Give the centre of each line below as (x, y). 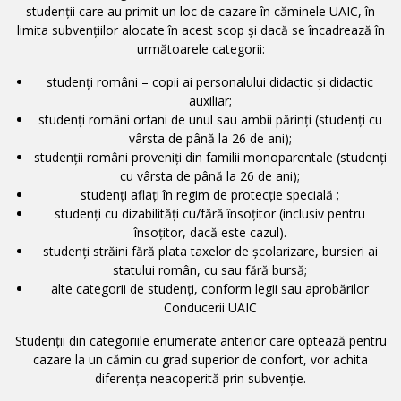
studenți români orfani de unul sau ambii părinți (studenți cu (210, 119)
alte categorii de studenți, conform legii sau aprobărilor (210, 288)
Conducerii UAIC (210, 307)
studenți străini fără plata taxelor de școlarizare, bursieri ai (210, 251)
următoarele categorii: (200, 48)
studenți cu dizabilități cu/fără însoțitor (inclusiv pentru (210, 213)
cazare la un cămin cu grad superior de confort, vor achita (200, 359)
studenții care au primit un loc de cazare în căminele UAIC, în (200, 11)
